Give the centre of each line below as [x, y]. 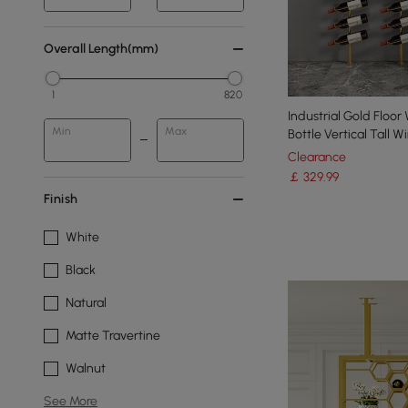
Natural [86, 303]
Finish [61, 199]
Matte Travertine [113, 336]
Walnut [86, 368]
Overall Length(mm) [101, 49]
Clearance [317, 157]
